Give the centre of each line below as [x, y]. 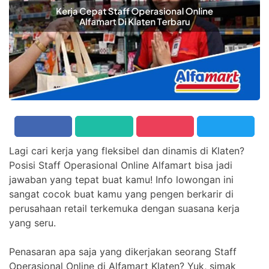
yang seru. [32, 222]
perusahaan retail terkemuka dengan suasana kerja [124, 208]
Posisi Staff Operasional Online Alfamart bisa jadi [121, 165]
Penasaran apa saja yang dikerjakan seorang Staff [123, 251]
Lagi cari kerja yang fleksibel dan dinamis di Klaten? [127, 150]
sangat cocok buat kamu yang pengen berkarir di [121, 194]
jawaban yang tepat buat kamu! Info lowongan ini [121, 179]
